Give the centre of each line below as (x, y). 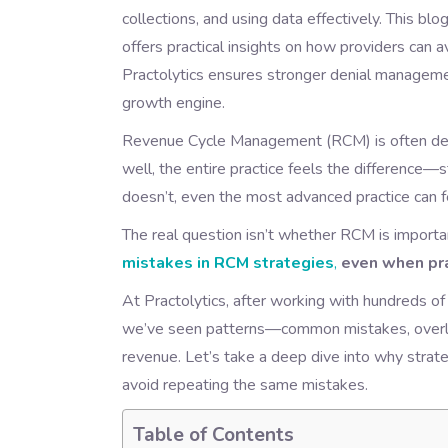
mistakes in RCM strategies (228, 263)
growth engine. (173, 103)
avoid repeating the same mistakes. (245, 385)
